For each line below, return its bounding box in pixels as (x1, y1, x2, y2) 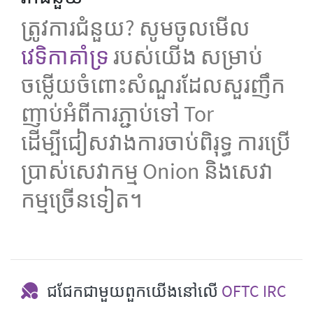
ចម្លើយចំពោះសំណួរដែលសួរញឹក (21, 71, 285, 99)
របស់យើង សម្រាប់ (109, 42, 263, 71)
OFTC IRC (221, 279, 286, 302)
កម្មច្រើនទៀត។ (21, 185, 143, 214)
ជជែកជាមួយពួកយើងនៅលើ (43, 279, 221, 302)
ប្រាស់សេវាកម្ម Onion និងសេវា (21, 156, 273, 185)
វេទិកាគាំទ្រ (21, 42, 109, 71)
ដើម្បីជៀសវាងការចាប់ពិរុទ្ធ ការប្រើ (21, 128, 291, 156)
